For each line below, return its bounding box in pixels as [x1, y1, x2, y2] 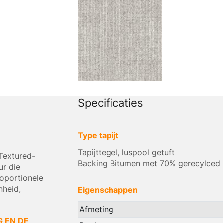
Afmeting [79, 204, 113, 215]
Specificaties [77, 96, 143, 110]
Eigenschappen [77, 185, 138, 195]
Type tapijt [77, 130, 118, 141]
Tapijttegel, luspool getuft [77, 147, 175, 158]
